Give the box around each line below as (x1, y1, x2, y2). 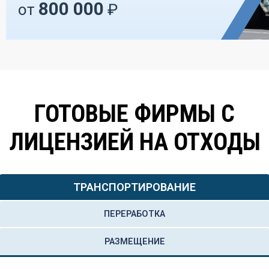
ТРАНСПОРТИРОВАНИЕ (73, 180, 196, 193)
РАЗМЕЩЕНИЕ (104, 236, 165, 247)
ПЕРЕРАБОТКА (104, 208, 165, 219)
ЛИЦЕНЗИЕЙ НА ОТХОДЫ (8, 128, 261, 156)
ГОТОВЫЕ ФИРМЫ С (34, 100, 235, 128)
